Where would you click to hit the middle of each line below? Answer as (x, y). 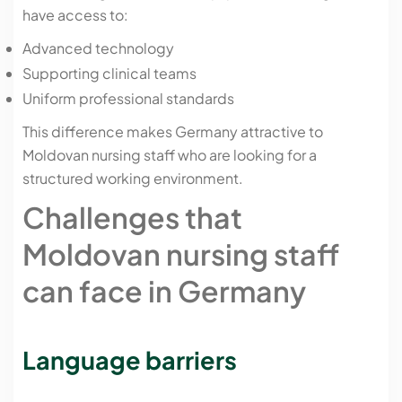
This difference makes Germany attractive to (173, 132)
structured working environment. (133, 179)
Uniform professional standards (128, 99)
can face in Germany (164, 291)
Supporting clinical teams (109, 74)
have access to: (75, 15)
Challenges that (132, 218)
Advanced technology (98, 48)
